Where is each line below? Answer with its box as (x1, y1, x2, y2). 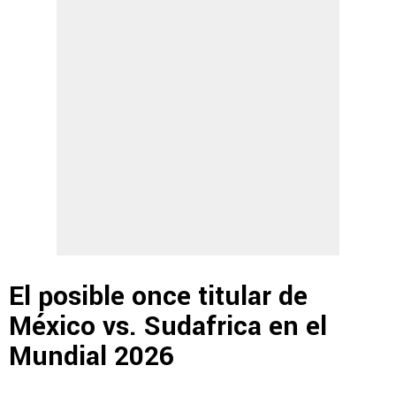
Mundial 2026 (9, 338, 174, 377)
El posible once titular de (9, 278, 308, 316)
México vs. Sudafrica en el (9, 308, 327, 346)
